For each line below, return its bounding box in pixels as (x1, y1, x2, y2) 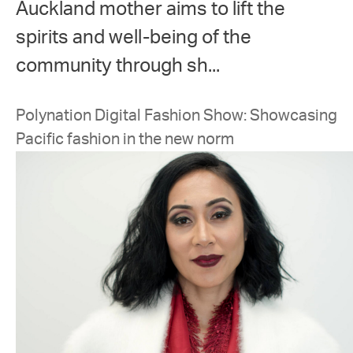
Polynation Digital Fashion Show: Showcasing (16, 108, 337, 124)
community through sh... (16, 57, 220, 76)
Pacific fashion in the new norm (16, 132, 234, 147)
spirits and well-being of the (16, 28, 251, 47)
